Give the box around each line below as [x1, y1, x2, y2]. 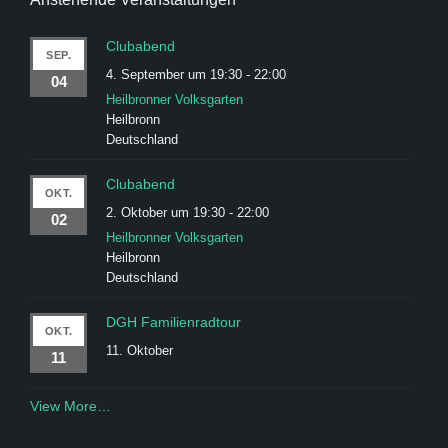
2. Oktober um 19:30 [106, 204, 226, 220]
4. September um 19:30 [106, 66, 243, 82]
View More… [30, 397, 111, 414]
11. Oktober [106, 342, 174, 358]
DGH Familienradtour [106, 313, 242, 330]
